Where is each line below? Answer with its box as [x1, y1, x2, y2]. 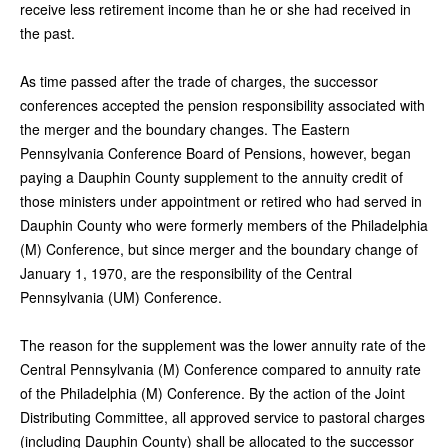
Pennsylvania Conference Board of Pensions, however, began [20, 142, 411, 163]
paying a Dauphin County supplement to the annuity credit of [20, 166, 403, 187]
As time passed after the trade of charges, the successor [20, 70, 378, 91]
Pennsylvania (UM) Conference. [20, 286, 222, 307]
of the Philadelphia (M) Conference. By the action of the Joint [20, 382, 405, 403]
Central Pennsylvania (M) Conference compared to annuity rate [20, 358, 421, 379]
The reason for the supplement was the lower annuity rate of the [20, 334, 426, 355]
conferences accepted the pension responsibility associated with [20, 94, 425, 115]
